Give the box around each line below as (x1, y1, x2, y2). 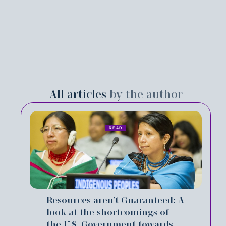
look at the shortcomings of (46, 207, 169, 218)
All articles (49, 87, 109, 101)
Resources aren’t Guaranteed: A (46, 195, 184, 206)
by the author (109, 87, 183, 101)
